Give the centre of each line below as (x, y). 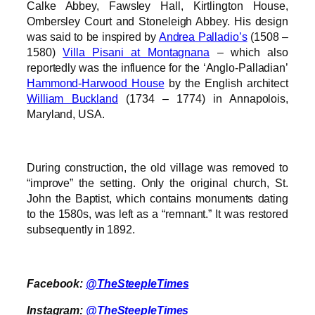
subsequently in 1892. (81, 230)
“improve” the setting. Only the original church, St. (157, 183)
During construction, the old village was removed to (157, 168)
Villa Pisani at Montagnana (136, 52)
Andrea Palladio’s (203, 36)
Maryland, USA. (66, 114)
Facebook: (57, 283)
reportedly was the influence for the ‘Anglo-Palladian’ (157, 67)
